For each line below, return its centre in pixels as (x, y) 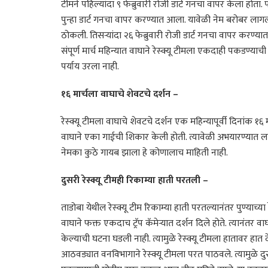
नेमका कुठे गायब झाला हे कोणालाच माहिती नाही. (144, 153)
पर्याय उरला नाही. (90, 66)
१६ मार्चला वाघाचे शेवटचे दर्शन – (120, 94)
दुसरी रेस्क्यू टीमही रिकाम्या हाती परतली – (135, 180)
